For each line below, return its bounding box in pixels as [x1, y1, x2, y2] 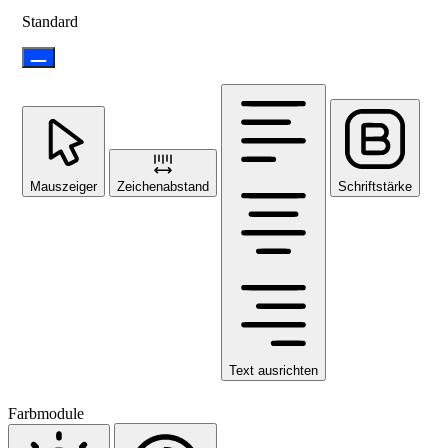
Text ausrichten [229, 363, 318, 379]
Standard [22, 13, 78, 31]
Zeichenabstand [117, 179, 209, 195]
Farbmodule [8, 405, 84, 423]
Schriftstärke [338, 179, 412, 195]
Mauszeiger [30, 179, 97, 195]
